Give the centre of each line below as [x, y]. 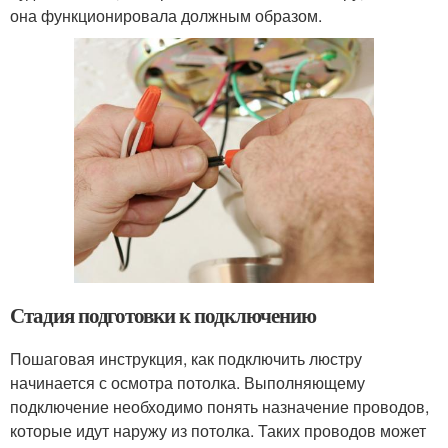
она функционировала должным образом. [166, 15]
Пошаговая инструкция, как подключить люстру [186, 359]
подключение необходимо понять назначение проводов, [219, 407]
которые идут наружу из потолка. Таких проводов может [218, 431]
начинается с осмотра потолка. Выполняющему [187, 383]
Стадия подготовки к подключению [163, 315]
